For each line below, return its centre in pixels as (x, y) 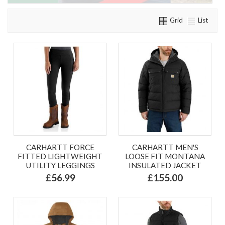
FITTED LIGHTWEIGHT (60, 156)
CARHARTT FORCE (60, 147)
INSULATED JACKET (165, 165)
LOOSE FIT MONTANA (165, 156)
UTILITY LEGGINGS (60, 165)
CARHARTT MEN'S (165, 147)
